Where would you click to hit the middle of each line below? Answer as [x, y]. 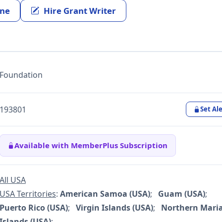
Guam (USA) [182, 194]
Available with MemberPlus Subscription [91, 145]
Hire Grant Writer [80, 10]
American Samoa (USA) [105, 194]
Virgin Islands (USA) [114, 208]
